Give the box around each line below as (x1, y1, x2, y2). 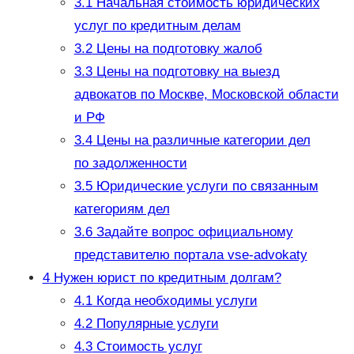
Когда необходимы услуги (92, 293, 258, 309)
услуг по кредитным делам (73, 18, 241, 34)
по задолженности (73, 156, 187, 171)
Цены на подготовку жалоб (92, 41, 262, 57)
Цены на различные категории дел (92, 133, 311, 149)
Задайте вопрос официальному (92, 224, 293, 240)
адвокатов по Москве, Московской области (73, 87, 339, 103)
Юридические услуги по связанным (92, 179, 318, 194)
